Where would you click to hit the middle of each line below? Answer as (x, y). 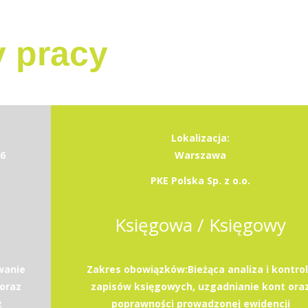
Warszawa (200, 155)
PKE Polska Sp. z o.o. (200, 180)
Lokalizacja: (200, 138)
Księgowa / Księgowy (200, 225)
